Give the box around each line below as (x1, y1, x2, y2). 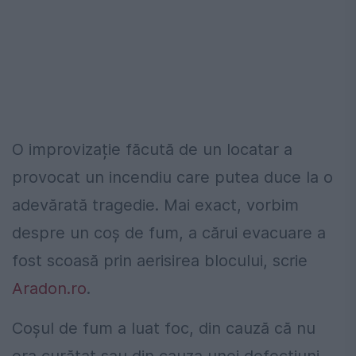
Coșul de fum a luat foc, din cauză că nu (12, 319, 315, 339)
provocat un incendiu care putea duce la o (12, 168, 333, 188)
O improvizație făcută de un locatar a (12, 140, 292, 160)
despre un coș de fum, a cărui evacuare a (12, 223, 326, 243)
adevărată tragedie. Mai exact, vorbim (12, 195, 299, 215)
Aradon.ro (12, 279, 87, 299)
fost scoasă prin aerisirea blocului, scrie (12, 251, 308, 271)
